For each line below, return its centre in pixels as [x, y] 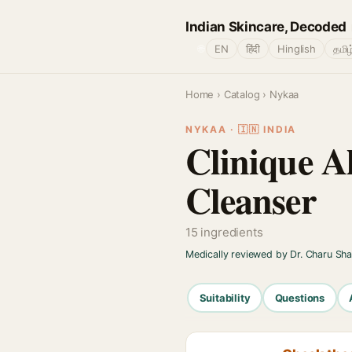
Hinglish [297, 49]
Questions [300, 297]
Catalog [242, 94]
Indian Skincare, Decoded [266, 26]
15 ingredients [224, 232]
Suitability [225, 297]
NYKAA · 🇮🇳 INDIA [241, 129]
